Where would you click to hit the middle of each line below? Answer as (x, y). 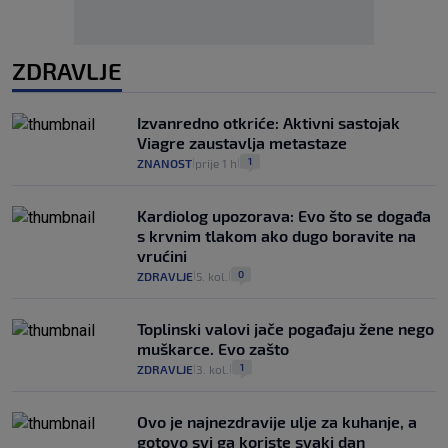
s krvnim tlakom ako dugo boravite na (276, 235)
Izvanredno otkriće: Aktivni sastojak (268, 122)
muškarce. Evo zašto (213, 348)
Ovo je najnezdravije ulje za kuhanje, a (277, 421)
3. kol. (212, 368)
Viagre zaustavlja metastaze (242, 142)
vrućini (162, 255)
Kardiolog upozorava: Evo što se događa (284, 215)
